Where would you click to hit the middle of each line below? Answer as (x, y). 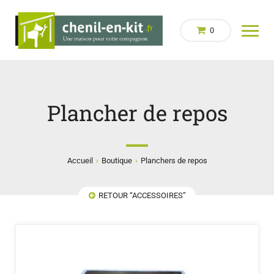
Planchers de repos (174, 161)
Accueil (80, 161)
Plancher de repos (137, 113)
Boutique (117, 161)
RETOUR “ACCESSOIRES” (142, 195)
